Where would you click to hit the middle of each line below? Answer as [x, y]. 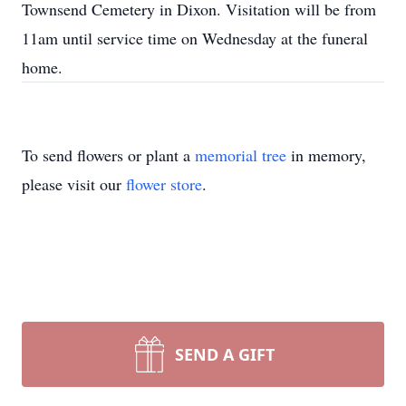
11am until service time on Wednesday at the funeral [195, 38]
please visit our [74, 184]
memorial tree [241, 155]
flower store [164, 184]
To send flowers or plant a [108, 155]
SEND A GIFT [225, 354]
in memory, [326, 155]
